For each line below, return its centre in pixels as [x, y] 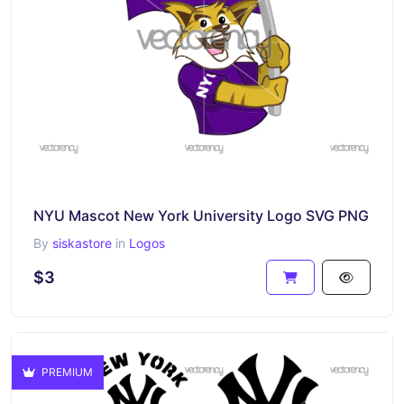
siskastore [82, 243]
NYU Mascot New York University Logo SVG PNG [201, 216]
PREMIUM [66, 372]
